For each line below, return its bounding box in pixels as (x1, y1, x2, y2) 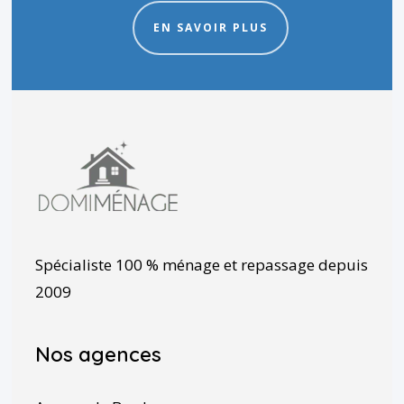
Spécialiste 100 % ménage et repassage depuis (34, 254, 368, 276)
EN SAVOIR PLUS (153, 20, 269, 36)
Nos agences (34, 342, 161, 368)
